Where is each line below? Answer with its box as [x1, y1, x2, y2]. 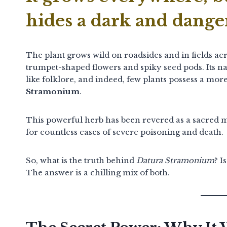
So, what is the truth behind [26, 155, 136, 165]
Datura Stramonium [136, 155, 214, 165]
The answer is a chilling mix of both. [26, 167, 170, 177]
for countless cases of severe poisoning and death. [26, 127, 223, 137]
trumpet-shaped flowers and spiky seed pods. [26, 62, 204, 72]
